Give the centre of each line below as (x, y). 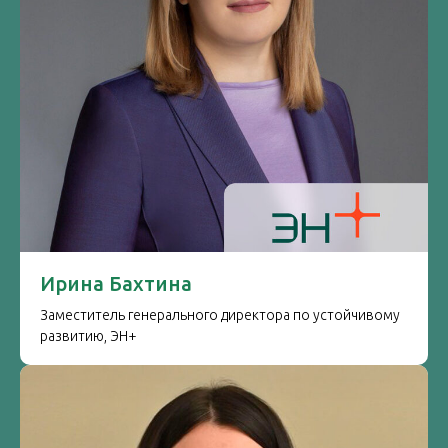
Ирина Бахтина (116, 283)
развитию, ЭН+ (88, 336)
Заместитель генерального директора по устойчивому (220, 315)
